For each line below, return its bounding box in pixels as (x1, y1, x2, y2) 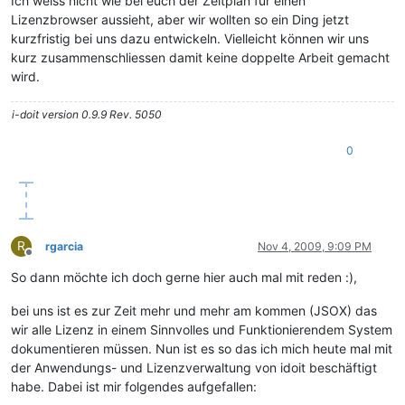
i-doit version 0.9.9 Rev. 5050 (12, 108, 162, 122)
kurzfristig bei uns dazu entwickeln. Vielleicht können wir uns (11, 31, 369, 47)
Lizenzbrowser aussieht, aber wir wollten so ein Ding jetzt (11, 12, 349, 28)
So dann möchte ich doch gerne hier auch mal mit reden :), (11, 269, 357, 286)
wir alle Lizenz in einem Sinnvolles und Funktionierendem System (11, 322, 392, 338)
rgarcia (45, 240, 83, 254)
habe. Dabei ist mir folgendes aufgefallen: (11, 379, 257, 395)
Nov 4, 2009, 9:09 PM (258, 240, 372, 254)
